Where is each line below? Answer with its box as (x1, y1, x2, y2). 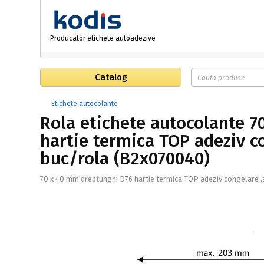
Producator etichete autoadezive (50, 34, 156, 42)
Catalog (94, 72, 127, 82)
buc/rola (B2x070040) (40, 148, 210, 169)
